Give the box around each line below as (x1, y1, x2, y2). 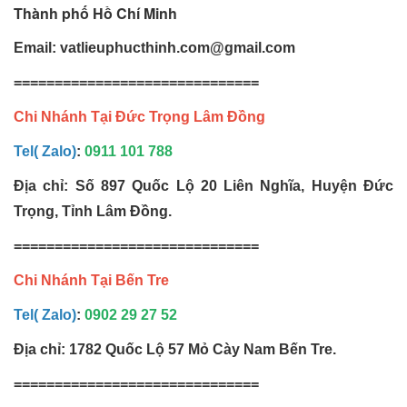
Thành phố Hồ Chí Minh (14, 3, 177, 25)
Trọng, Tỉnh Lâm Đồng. (14, 203, 172, 220)
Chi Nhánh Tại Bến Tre (14, 273, 169, 289)
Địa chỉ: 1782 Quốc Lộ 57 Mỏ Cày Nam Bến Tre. (14, 342, 336, 358)
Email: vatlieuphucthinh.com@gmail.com (14, 40, 295, 56)
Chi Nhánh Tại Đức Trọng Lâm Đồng (14, 109, 265, 125)
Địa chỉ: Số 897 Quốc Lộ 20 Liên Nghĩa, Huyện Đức (14, 178, 393, 194)
